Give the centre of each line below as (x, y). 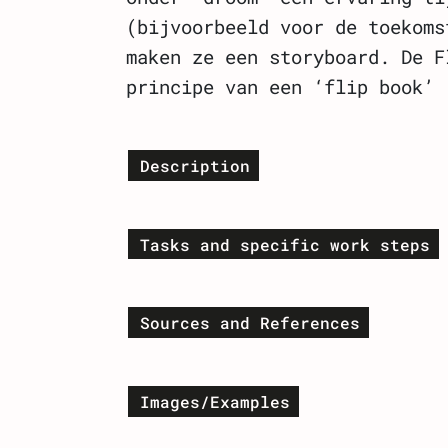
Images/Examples (214, 401)
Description (194, 165)
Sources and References (249, 323)
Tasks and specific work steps (284, 244)
